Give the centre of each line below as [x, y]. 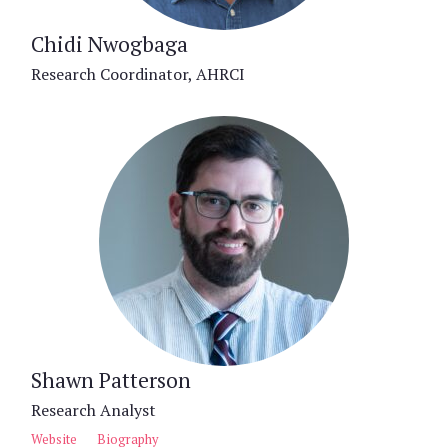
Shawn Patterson [111, 379]
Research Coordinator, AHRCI [138, 73]
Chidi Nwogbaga [109, 43]
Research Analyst [93, 409]
